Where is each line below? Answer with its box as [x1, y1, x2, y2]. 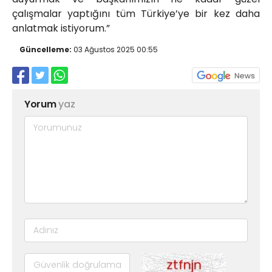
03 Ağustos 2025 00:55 [72, 44, 158, 55]
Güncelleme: [19, 44, 72, 55]
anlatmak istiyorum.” [12, 21, 110, 36]
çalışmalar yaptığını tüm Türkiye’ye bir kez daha [12, 7, 260, 21]
